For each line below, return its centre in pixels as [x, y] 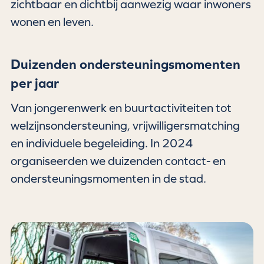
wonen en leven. [52, 22]
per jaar [35, 83]
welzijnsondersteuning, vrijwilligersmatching [126, 126]
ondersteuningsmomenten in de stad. [109, 179]
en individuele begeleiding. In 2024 [102, 143]
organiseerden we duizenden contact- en [118, 161]
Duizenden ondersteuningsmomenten [126, 64]
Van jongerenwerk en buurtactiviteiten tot [121, 108]
